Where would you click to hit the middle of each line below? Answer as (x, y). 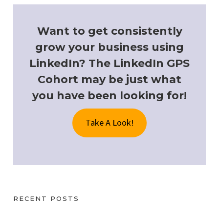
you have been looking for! (109, 96)
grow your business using (109, 47)
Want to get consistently (109, 31)
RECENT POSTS (46, 198)
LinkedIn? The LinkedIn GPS (109, 64)
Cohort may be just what (109, 80)
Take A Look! (109, 123)
